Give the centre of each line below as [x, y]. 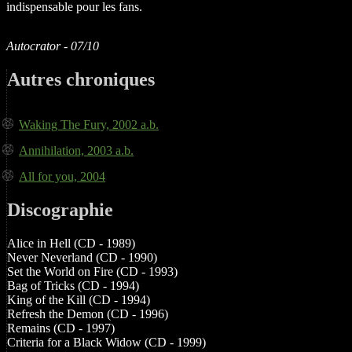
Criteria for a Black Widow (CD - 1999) [106, 342]
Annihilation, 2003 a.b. [76, 150]
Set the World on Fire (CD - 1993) [92, 271]
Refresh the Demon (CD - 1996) [88, 313]
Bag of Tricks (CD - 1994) [73, 285]
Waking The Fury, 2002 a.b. [89, 125]
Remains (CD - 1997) [61, 328]
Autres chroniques [81, 80]
